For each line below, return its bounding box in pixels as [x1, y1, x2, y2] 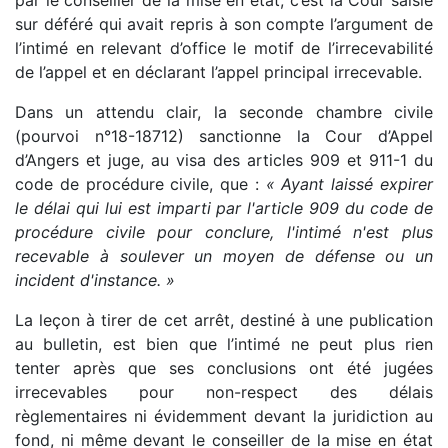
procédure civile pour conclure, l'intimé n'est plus [15, 222, 433, 243]
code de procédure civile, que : [15, 174, 266, 195]
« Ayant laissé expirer [265, 174, 434, 195]
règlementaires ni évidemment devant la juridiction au [15, 406, 433, 427]
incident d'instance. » [15, 270, 175, 291]
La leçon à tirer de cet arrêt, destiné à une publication [15, 310, 433, 331]
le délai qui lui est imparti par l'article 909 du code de [15, 198, 433, 219]
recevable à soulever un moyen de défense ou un [15, 246, 433, 267]
